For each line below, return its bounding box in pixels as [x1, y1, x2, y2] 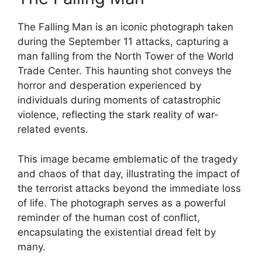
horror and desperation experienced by [18, 80, 201, 91]
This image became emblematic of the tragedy [18, 153, 237, 165]
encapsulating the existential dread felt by [18, 226, 216, 238]
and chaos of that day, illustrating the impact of [18, 167, 240, 180]
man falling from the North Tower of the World [18, 50, 234, 62]
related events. [18, 123, 88, 135]
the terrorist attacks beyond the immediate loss [18, 182, 241, 194]
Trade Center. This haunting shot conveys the [18, 65, 232, 77]
